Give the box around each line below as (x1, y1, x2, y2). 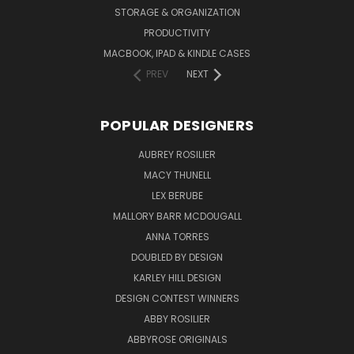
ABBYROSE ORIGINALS (126, 333, 228, 347)
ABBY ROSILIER (144, 312, 210, 326)
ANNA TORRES (145, 230, 209, 244)
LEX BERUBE (151, 189, 203, 203)
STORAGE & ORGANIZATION (114, 6, 240, 20)
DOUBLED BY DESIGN (131, 250, 223, 265)
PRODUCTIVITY (144, 26, 210, 40)
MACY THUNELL (143, 168, 211, 183)
